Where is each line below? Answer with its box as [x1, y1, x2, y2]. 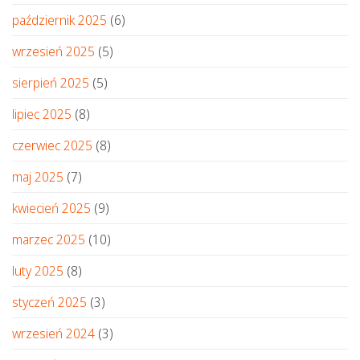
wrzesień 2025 [12, 42, 95, 60]
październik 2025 [12, 10, 107, 29]
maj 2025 [12, 167, 63, 186]
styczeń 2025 [12, 292, 87, 311]
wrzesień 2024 [12, 324, 95, 342]
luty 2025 [12, 261, 63, 280]
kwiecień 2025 [12, 198, 91, 217]
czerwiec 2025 [12, 136, 92, 154]
